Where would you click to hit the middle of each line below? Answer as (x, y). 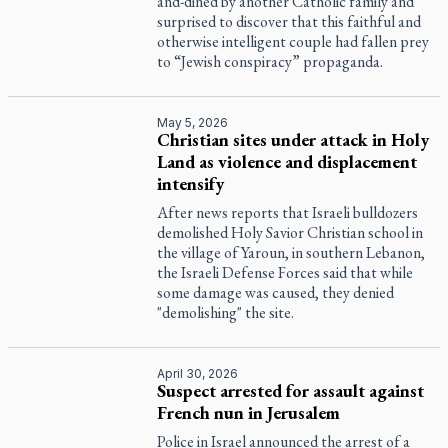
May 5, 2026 (193, 122)
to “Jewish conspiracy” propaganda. (270, 61)
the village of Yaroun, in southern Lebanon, (291, 252)
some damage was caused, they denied (276, 292)
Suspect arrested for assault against (291, 390)
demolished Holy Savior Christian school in (290, 232)
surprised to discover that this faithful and (289, 21)
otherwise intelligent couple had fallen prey (293, 41)
